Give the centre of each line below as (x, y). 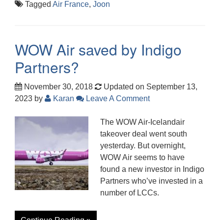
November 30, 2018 (57, 86)
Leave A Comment (117, 98)
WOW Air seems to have (142, 157)
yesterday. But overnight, (143, 145)
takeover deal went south (144, 134)
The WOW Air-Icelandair (142, 122)
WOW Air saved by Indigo (98, 49)
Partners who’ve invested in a (151, 181)
